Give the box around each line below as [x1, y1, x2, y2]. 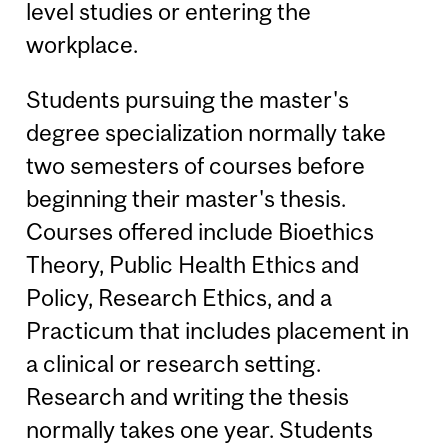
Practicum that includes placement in [26, 317, 410, 345]
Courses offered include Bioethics [26, 218, 375, 246]
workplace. [26, 30, 139, 58]
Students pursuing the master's [26, 86, 350, 114]
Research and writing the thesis [26, 383, 350, 411]
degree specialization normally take [26, 119, 387, 147]
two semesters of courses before [26, 152, 366, 180]
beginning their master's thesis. [26, 185, 347, 213]
